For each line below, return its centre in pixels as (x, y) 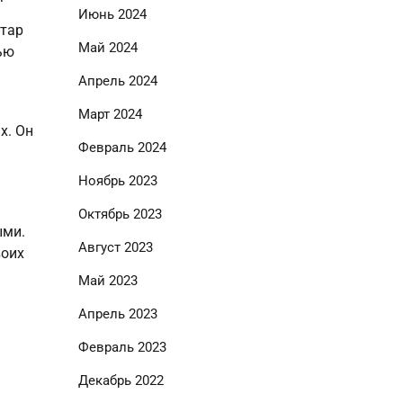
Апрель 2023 (117, 314)
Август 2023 (115, 247)
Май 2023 (107, 281)
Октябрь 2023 (120, 214)
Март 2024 (110, 114)
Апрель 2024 (117, 81)
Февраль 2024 (122, 148)
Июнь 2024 (112, 14)
